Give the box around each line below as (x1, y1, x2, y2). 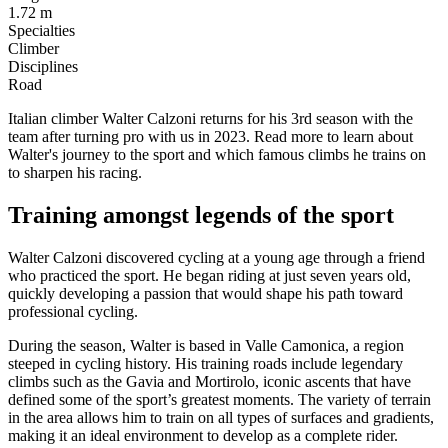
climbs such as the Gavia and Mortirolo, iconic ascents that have (8, 372, 411, 390)
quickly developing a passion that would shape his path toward (8, 284, 403, 302)
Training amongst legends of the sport (8, 201, 394, 228)
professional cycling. (8, 302, 138, 320)
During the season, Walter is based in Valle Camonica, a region (8, 336, 404, 354)
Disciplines (8, 57, 78, 75)
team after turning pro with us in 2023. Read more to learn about (8, 127, 413, 145)
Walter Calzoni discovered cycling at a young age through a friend (8, 248, 425, 266)
